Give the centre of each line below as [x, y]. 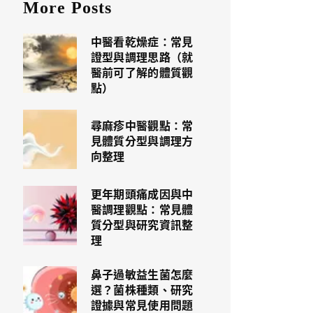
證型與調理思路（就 [142, 57]
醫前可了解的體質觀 [142, 72]
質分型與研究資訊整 [142, 224]
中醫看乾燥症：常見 [142, 41]
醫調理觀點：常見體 [142, 209]
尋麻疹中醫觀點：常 [142, 125]
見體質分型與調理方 [142, 140]
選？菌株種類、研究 [142, 289]
